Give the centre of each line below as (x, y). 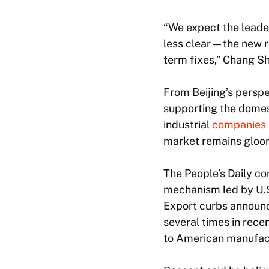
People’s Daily (218, 173)
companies (239, 124)
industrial (188, 124)
